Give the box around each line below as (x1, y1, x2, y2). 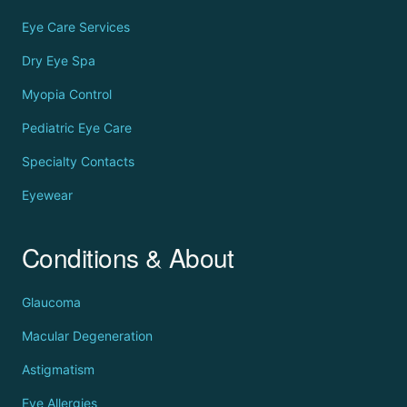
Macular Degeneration (22, 327, 153, 343)
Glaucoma (22, 293, 81, 310)
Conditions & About (22, 238, 234, 275)
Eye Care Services (22, 18, 130, 35)
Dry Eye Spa (22, 52, 95, 68)
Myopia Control (22, 85, 112, 102)
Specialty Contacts (22, 153, 134, 169)
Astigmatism (22, 361, 94, 377)
